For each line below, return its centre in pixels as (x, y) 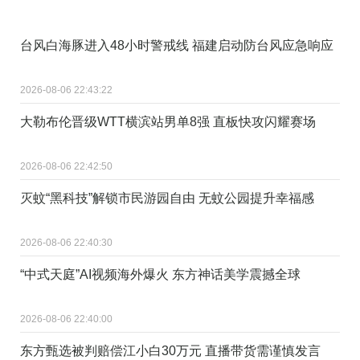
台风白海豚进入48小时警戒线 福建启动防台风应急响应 (177, 45)
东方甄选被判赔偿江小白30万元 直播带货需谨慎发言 (170, 350)
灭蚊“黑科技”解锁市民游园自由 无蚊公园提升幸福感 (167, 198)
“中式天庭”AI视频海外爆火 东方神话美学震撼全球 (160, 274)
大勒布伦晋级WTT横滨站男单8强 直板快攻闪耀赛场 (168, 121)
